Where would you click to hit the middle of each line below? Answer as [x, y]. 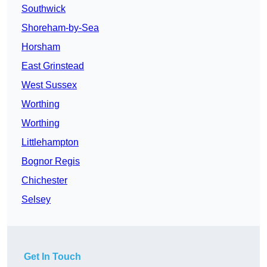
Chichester [44, 181]
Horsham [41, 47]
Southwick [44, 9]
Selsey [36, 200]
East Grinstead [53, 66]
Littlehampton [50, 142]
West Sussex [49, 85]
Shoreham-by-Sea [60, 28]
